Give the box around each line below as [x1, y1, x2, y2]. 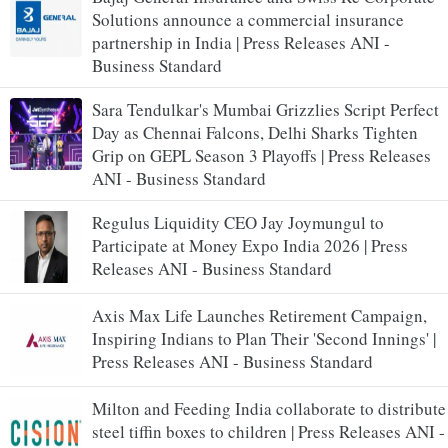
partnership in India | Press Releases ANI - [92, 30, 390, 54]
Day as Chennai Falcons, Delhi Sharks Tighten [92, 120, 418, 144]
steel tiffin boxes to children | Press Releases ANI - [92, 419, 445, 443]
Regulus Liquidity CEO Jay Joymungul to [92, 210, 384, 234]
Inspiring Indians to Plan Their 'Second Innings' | [92, 326, 436, 350]
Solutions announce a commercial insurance [92, 7, 404, 31]
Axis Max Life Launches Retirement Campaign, [92, 303, 427, 327]
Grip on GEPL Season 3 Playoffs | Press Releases [92, 143, 431, 167]
